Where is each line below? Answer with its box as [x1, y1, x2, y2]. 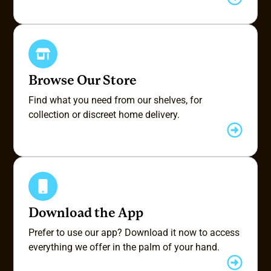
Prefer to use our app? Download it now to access [28, 227, 240, 239]
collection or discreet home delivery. [28, 109, 180, 121]
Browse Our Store [28, 74, 137, 89]
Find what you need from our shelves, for [28, 94, 203, 106]
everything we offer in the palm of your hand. [28, 241, 220, 253]
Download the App [28, 207, 144, 221]
